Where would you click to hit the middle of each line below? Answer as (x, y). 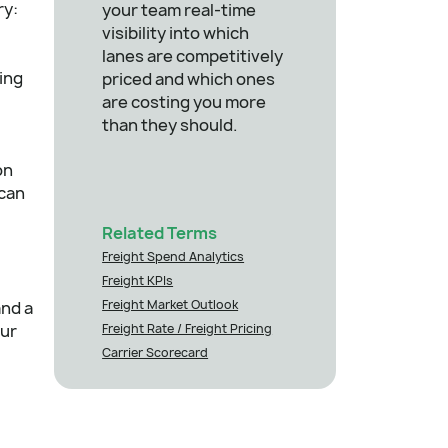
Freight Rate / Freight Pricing (187, 328)
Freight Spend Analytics (173, 256)
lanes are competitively (193, 55)
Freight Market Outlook (170, 304)
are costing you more (184, 101)
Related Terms (160, 232)
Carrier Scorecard (155, 352)
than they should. (170, 124)
